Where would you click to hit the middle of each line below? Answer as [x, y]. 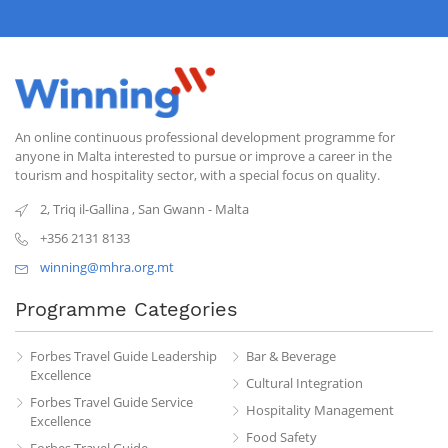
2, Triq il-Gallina [84, 208]
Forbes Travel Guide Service [111, 401]
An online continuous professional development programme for [205, 136]
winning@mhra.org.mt [107, 266]
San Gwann [171, 208]
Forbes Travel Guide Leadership [123, 355]
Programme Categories [126, 308]
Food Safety [281, 436]
